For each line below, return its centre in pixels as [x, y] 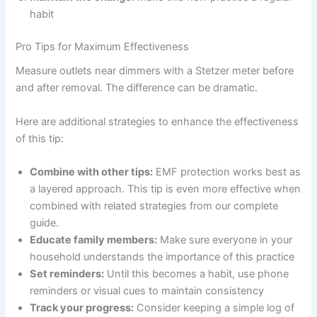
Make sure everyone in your [225, 240]
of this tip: [40, 138]
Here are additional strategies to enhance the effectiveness [157, 121]
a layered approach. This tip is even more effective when [166, 189]
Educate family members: [94, 240]
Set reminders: [67, 273]
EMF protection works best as [227, 172]
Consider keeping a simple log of [214, 307]
